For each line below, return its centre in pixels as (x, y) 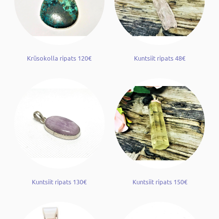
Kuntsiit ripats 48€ (160, 58)
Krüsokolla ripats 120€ (59, 58)
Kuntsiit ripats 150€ (160, 181)
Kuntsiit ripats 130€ (59, 181)
